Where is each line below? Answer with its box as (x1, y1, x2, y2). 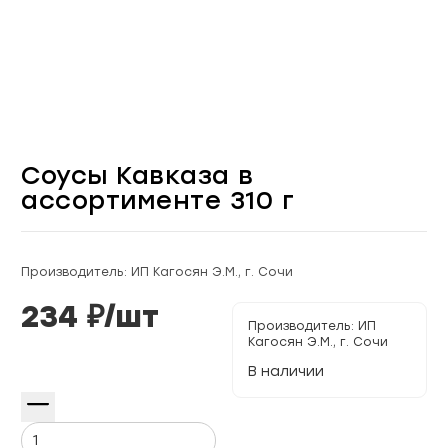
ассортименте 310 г (21, 185, 294, 216)
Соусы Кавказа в (21, 160, 254, 191)
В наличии (248, 363, 325, 381)
